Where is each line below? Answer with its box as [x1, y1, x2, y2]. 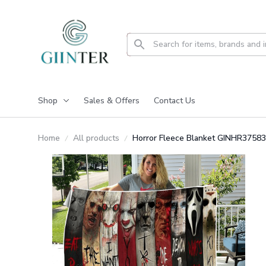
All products [73, 132, 119, 144]
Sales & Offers [84, 94, 140, 106]
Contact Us [154, 94, 195, 106]
